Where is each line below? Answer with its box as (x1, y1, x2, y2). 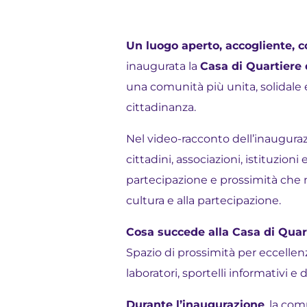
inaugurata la (126, 60, 201, 73)
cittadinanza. (126, 101, 197, 114)
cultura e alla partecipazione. (126, 194, 282, 208)
